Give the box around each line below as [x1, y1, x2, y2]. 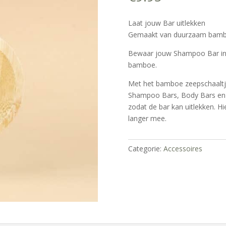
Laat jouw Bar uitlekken [128, 18, 205, 28]
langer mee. [128, 114, 166, 124]
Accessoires [163, 143, 202, 153]
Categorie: [128, 143, 163, 153]
